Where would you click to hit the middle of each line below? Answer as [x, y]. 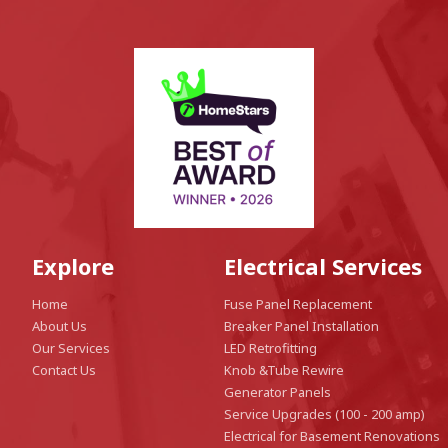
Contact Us [64, 370]
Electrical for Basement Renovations [331, 436]
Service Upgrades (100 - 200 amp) [324, 414]
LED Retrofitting [270, 348]
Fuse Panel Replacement [297, 304]
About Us [60, 326]
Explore [73, 266]
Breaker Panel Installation [301, 326]
